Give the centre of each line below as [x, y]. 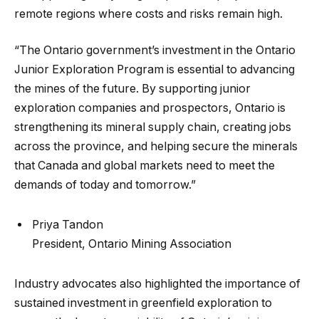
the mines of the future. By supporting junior [132, 89]
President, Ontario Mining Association [132, 244]
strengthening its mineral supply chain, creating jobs [153, 127]
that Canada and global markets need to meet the [145, 166]
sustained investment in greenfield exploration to [143, 303]
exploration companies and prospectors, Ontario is [150, 108]
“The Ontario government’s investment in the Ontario [155, 51]
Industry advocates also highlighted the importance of [157, 283]
